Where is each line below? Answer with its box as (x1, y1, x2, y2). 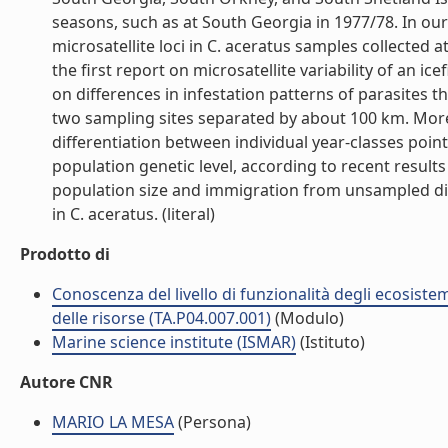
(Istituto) (296, 331, 365, 353)
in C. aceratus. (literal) (52, 203, 215, 225)
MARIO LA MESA (52, 411, 174, 433)
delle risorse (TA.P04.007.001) (52, 307, 271, 329)
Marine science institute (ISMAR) (52, 331, 296, 353)
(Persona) (174, 411, 251, 433)
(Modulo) (271, 307, 344, 329)
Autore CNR (20, 371, 113, 393)
